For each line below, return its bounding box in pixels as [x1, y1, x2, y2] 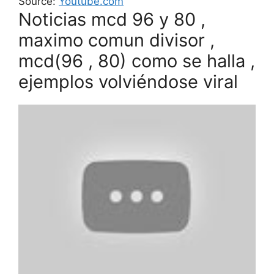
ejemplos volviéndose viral [18, 71, 238, 93]
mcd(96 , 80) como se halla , [18, 50, 255, 72]
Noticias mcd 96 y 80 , [18, 9, 206, 31]
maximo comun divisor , [18, 29, 215, 51]
